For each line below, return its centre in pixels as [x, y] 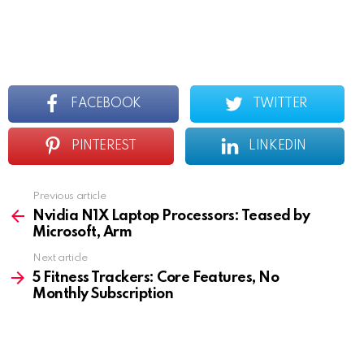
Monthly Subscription [103, 295]
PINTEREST [104, 147]
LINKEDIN [277, 147]
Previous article [69, 197]
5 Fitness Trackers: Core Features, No [156, 278]
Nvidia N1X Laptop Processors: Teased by [171, 217]
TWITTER [279, 104]
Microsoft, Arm [82, 233]
